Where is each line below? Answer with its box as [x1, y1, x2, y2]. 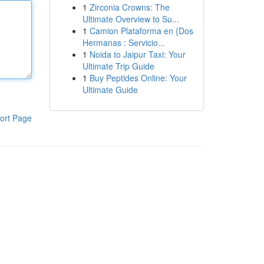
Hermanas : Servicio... [82, 37, 165, 48]
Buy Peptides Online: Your [89, 72, 187, 84]
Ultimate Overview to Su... [82, 13, 179, 25]
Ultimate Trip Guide [82, 60, 154, 72]
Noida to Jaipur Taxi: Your [89, 48, 186, 60]
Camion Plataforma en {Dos [89, 25, 193, 37]
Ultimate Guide [82, 84, 138, 95]
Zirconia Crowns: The [89, 1, 170, 13]
